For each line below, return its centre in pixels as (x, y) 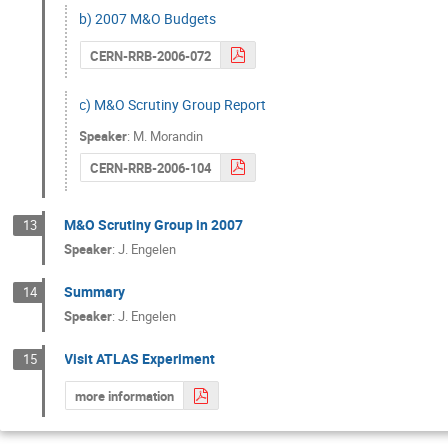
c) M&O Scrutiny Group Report (173, 105)
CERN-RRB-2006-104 (150, 167)
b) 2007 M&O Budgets (148, 18)
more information (124, 396)
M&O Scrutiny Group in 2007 (154, 224)
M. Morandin (168, 136)
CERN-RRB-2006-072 (150, 55)
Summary (95, 291)
